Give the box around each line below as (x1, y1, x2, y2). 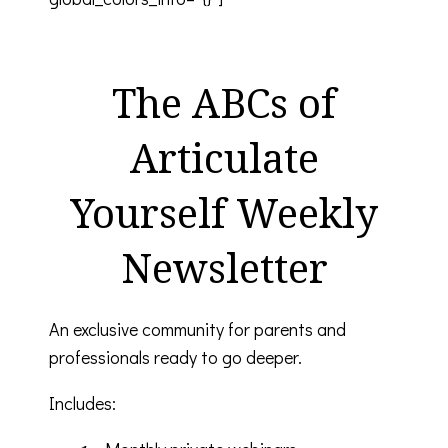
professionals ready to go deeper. (49, 344, 302, 369)
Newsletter (120, 239, 328, 295)
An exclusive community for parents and (49, 316, 346, 341)
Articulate (129, 129, 319, 185)
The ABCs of (112, 74, 336, 130)
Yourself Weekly (70, 184, 378, 240)
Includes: (49, 390, 116, 415)
